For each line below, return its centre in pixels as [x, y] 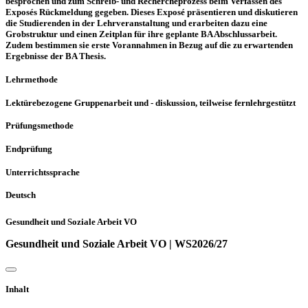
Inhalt [17, 289]
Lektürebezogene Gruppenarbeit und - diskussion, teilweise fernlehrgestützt [151, 102]
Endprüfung [29, 149]
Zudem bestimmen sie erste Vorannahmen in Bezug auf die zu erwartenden [149, 45]
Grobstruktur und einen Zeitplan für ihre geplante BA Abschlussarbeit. [141, 34]
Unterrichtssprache [43, 172]
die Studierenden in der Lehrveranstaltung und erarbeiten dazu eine [136, 23]
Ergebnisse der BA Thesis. [56, 56]
